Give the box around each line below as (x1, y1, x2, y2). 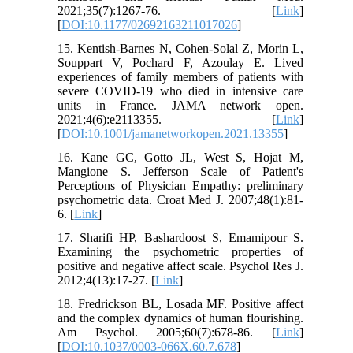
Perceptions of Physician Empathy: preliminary (58, 179, 303, 193)
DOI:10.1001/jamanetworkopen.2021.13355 (61, 127, 284, 141)
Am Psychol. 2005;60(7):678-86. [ (58, 325, 276, 340)
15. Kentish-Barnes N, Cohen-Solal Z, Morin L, (58, 42, 303, 56)
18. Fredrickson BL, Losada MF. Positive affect (58, 297, 303, 311)
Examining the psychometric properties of (58, 245, 303, 259)
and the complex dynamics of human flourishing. (58, 311, 303, 325)
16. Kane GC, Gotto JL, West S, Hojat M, (58, 150, 303, 165)
